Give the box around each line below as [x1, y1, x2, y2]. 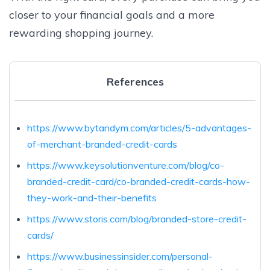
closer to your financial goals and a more [9, 7, 215, 22]
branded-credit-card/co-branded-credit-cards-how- [27, 175, 250, 187]
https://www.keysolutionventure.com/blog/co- [27, 159, 224, 171]
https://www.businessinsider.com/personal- [27, 250, 213, 262]
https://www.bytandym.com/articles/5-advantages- [27, 121, 251, 134]
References [106, 74, 164, 89]
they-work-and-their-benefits [27, 191, 157, 204]
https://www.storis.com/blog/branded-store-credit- [27, 212, 246, 225]
